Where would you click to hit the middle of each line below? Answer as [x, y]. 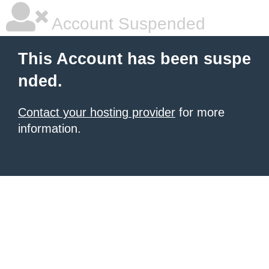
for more [200, 112]
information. [50, 128]
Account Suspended [127, 24]
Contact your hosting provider [97, 112]
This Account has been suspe [134, 59]
